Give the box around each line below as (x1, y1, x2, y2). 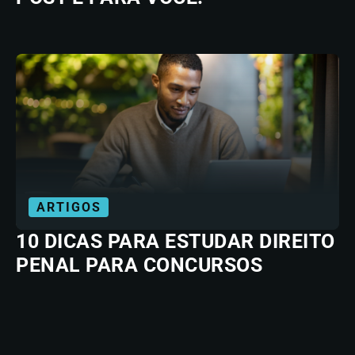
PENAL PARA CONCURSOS (16, 254, 262, 277)
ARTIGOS (36, 200, 101, 215)
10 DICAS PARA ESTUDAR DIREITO (16, 230, 335, 253)
